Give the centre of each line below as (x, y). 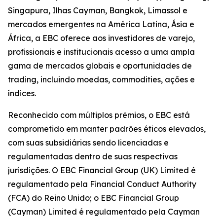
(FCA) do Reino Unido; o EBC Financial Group (93, 198)
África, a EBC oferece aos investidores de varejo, (101, 38)
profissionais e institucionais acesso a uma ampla (101, 52)
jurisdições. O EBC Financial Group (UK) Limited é (102, 170)
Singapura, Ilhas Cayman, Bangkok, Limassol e (98, 11)
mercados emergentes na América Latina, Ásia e (101, 24)
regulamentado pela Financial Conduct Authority (102, 184)
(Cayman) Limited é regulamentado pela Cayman (104, 212)
